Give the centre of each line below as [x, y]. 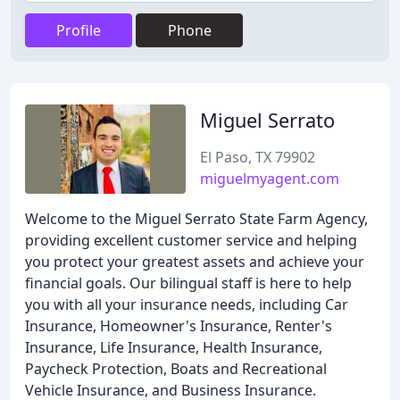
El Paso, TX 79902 [258, 157]
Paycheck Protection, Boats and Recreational [176, 369]
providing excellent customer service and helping [191, 240]
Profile [79, 30]
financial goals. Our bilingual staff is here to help [188, 283]
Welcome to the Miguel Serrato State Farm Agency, [196, 219]
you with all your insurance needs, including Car [187, 304]
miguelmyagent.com [270, 179]
